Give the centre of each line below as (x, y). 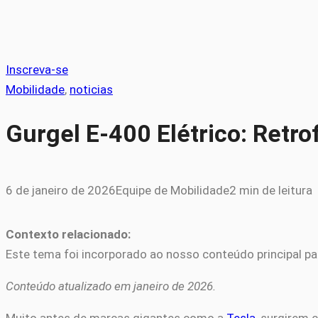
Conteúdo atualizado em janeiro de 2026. (111, 286)
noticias (91, 89)
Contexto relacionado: (68, 235)
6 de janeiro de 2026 (61, 191)
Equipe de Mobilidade (172, 191)
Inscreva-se (37, 70)
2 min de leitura (271, 191)
